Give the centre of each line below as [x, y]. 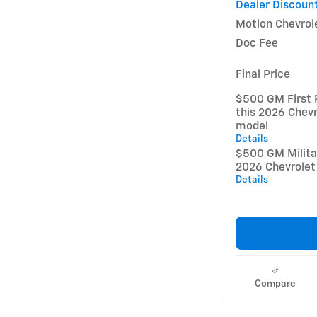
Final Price [263, 74]
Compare [275, 283]
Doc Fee [257, 43]
